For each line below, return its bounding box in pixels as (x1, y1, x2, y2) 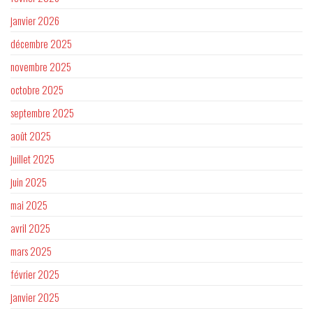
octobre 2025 (10, 82, 64, 98)
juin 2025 (10, 174, 47, 190)
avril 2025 (10, 220, 50, 236)
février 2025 (10, 266, 59, 282)
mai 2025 (10, 197, 48, 213)
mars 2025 (10, 243, 52, 259)
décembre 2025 (10, 36, 72, 52)
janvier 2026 (10, 13, 59, 29)
